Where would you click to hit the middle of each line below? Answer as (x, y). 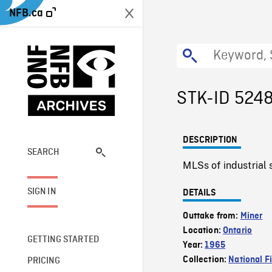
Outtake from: (212, 216)
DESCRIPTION (210, 140)
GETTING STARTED (63, 240)
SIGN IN (41, 192)
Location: (203, 231)
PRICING (43, 261)
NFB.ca (26, 13)
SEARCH (43, 152)
